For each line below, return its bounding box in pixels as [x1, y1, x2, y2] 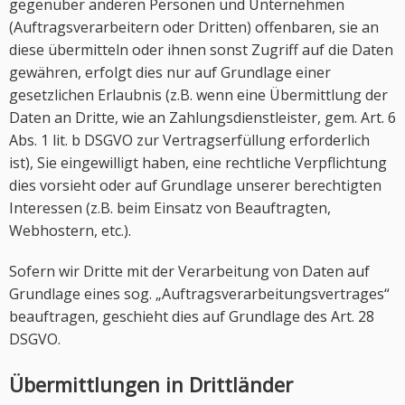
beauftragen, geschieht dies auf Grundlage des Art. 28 [9, 306, 374, 326]
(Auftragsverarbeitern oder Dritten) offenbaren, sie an [9, 17, 379, 37]
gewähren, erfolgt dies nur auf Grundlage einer [9, 62, 331, 82]
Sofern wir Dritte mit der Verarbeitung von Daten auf [9, 261, 370, 281]
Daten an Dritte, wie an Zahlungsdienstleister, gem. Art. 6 [9, 108, 396, 127]
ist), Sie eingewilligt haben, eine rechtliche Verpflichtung [9, 153, 387, 173]
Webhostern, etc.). [9, 221, 131, 240]
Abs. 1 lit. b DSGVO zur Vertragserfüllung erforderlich [9, 130, 370, 150]
